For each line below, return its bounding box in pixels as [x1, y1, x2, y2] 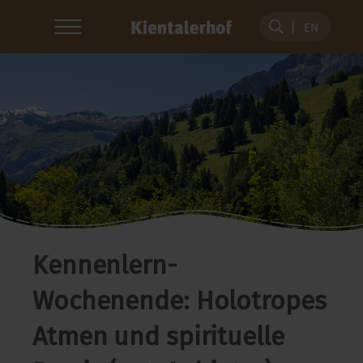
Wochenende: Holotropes [32, 285, 327, 316]
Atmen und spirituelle [32, 321, 284, 352]
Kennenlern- [32, 250, 177, 280]
